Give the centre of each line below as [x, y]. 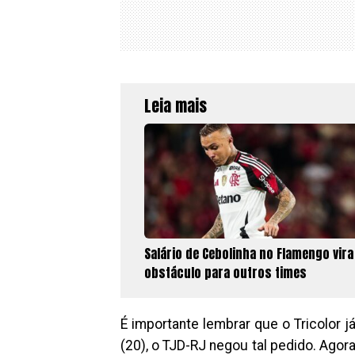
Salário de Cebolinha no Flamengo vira [249, 253]
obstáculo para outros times [225, 272]
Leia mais [176, 105]
